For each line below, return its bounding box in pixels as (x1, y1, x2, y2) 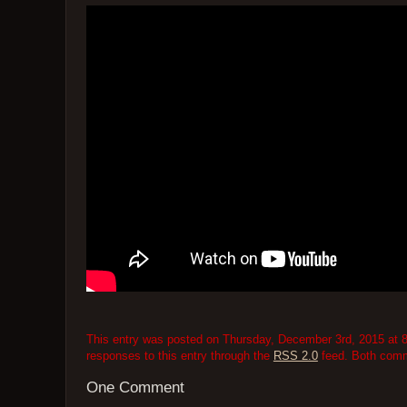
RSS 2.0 (273, 348, 318, 362)
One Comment (85, 379, 184, 397)
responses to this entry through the (85, 348, 273, 362)
